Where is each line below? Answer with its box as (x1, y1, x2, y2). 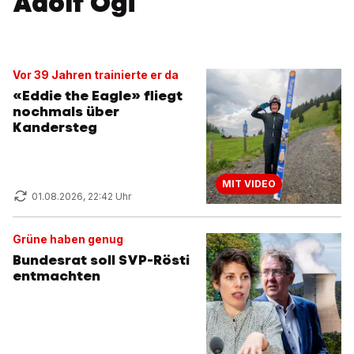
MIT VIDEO (221, 178, 276, 190)
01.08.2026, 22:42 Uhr (32, 190, 131, 202)
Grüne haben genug (13, 232, 123, 246)
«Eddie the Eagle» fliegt (13, 87, 183, 104)
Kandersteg (13, 119, 97, 136)
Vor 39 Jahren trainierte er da (13, 68, 179, 81)
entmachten (13, 267, 100, 284)
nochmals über (13, 103, 119, 120)
